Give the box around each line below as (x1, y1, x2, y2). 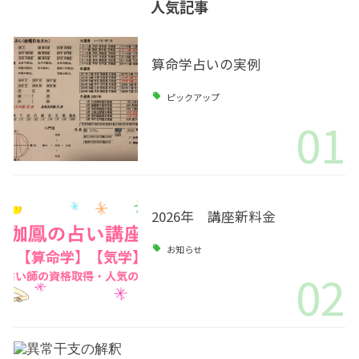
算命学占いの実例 (151, 54, 260, 75)
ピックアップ (167, 90, 220, 103)
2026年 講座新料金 (151, 207, 276, 227)
